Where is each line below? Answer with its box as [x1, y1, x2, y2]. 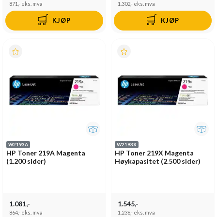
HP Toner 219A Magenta [6, 148, 85, 157]
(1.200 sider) [6, 156, 46, 165]
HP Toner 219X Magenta [115, 148, 194, 157]
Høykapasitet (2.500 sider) [115, 156, 201, 165]
